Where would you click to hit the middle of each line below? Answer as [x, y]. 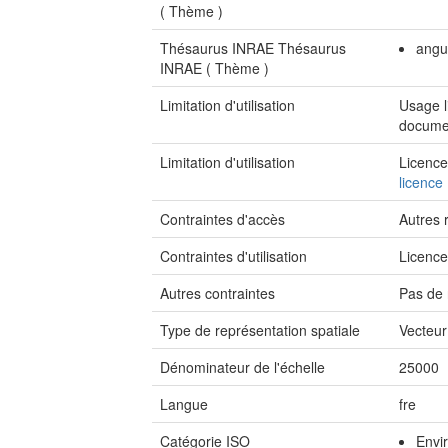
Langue [184, 404]
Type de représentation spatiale [260, 330]
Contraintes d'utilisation [233, 256]
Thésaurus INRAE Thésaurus [253, 48]
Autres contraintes [217, 293]
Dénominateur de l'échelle [242, 367]
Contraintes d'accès [222, 219]
